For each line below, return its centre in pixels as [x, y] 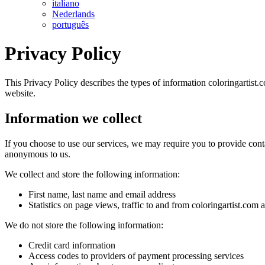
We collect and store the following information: [92, 174]
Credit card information [72, 245]
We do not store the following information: [84, 225]
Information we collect [73, 118]
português [70, 25]
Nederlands [73, 14]
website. [20, 93]
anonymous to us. [38, 154]
